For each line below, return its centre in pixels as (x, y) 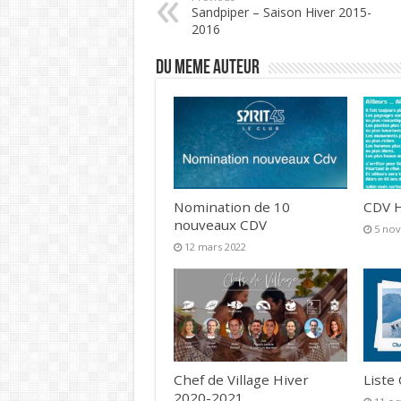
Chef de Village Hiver (241, 379)
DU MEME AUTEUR (207, 68)
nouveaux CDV (220, 225)
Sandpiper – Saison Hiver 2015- (281, 12)
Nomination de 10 (231, 207)
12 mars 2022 (215, 247)
